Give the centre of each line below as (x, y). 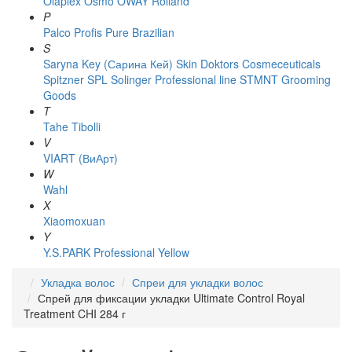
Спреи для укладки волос (198, 282)
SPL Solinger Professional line (162, 79)
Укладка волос (78, 282)
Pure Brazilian (140, 32)
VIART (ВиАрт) (81, 158)
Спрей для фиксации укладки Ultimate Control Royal (171, 298)
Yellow (174, 252)
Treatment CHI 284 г (75, 313)
